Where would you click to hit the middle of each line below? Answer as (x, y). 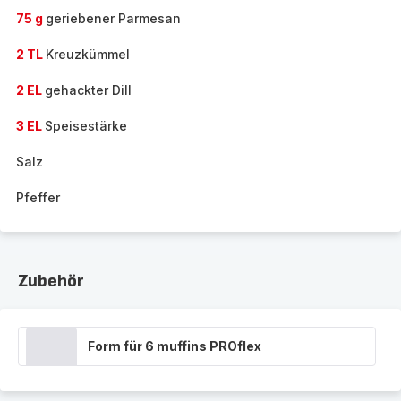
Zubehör (51, 281)
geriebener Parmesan (113, 18)
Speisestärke (86, 126)
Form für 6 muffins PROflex (175, 346)
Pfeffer (38, 197)
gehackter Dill (88, 90)
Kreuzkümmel (88, 54)
